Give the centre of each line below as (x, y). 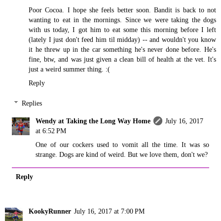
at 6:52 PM (51, 131)
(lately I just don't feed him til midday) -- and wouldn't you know (122, 39)
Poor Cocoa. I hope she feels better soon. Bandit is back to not (122, 10)
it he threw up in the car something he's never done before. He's (122, 49)
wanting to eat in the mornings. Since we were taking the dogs (122, 19)
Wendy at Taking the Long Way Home (93, 121)
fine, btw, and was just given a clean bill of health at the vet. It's (122, 59)
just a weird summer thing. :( (69, 69)
